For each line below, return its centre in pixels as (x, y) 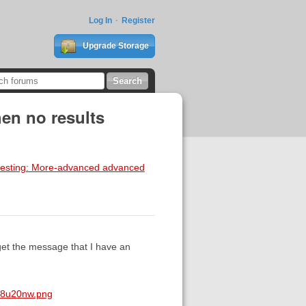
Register (138, 20)
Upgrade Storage (114, 46)
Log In (100, 20)
